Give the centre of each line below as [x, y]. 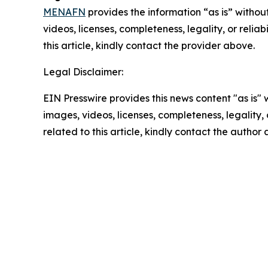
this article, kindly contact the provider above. [149, 45]
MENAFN [64, 12]
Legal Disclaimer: [83, 71]
